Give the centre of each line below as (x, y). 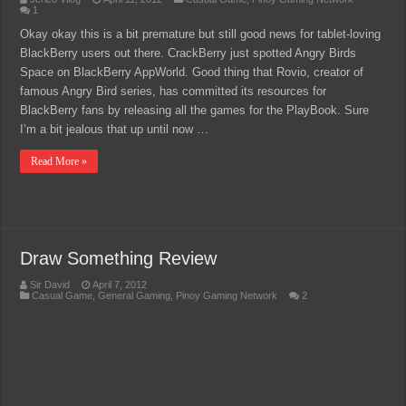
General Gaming (135, 295)
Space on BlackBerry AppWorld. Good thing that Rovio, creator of (192, 72)
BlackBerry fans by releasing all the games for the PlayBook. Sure (195, 110)
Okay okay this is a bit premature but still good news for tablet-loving (201, 34)
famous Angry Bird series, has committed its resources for (174, 91)
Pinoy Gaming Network (227, 295)
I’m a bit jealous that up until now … (115, 129)
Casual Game (63, 295)
